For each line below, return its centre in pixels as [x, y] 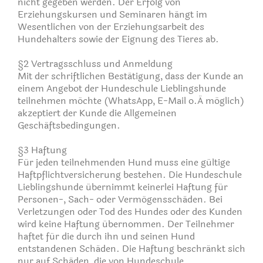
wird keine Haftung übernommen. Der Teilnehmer [126, 224]
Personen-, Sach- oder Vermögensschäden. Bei [120, 199]
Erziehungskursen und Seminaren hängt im [112, 14]
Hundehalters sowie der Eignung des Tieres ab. [118, 39]
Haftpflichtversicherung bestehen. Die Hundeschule [130, 174]
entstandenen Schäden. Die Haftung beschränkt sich [131, 248]
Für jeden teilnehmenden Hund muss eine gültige [124, 162]
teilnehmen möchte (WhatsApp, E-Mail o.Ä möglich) [131, 100]
